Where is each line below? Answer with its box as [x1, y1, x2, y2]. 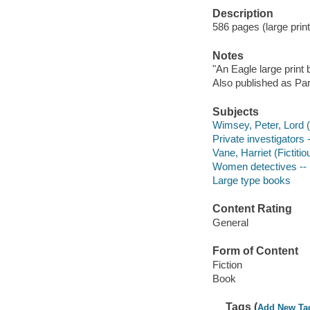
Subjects [212, 105, 259, 118]
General [212, 217, 248, 228]
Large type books [212, 174, 291, 187]
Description [212, 7, 273, 19]
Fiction [212, 258, 242, 271]
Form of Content [212, 245, 298, 257]
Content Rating [212, 203, 292, 215]
